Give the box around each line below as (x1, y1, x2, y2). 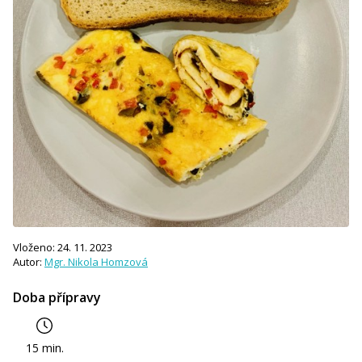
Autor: (13, 255, 44, 270)
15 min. (26, 340, 65, 356)
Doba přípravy (13, 288, 101, 307)
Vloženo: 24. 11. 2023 (13, 240, 112, 255)
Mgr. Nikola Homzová (44, 255, 148, 270)
